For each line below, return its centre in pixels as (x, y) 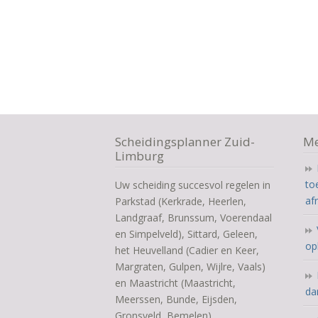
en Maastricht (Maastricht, (175, 283)
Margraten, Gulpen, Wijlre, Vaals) (190, 267)
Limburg (139, 156)
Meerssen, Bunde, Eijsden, (176, 299)
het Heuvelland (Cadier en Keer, (187, 250)
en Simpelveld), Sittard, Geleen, (186, 234)
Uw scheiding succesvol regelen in (193, 185)
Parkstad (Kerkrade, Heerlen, (181, 201)
